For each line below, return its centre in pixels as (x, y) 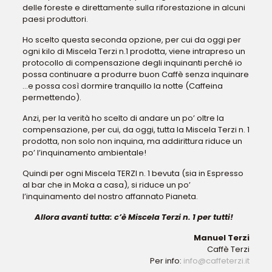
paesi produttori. (55, 19)
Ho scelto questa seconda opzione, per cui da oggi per (131, 40)
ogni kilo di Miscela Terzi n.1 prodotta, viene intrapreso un (134, 51)
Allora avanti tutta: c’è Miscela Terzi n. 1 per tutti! (135, 217)
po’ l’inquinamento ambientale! (84, 153)
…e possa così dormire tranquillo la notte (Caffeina (122, 86)
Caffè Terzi (229, 249)
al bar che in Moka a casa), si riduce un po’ (106, 185)
